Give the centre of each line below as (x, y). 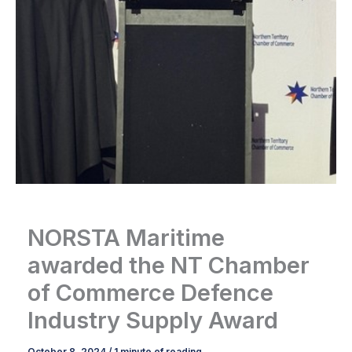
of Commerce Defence (150, 293)
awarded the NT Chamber (168, 266)
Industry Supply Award (152, 321)
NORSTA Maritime (126, 238)
